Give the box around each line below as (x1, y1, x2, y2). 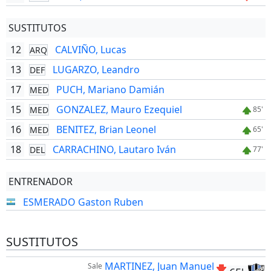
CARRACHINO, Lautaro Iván (52, 143, 176, 156)
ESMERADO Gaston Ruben (22, 195, 143, 209)
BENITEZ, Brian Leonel (56, 123, 156, 136)
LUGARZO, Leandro (52, 63, 140, 76)
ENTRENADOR (8, 175, 73, 188)
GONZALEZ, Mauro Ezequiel (56, 103, 182, 116)
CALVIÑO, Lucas (54, 43, 126, 56)
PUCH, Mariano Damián (56, 83, 165, 96)
